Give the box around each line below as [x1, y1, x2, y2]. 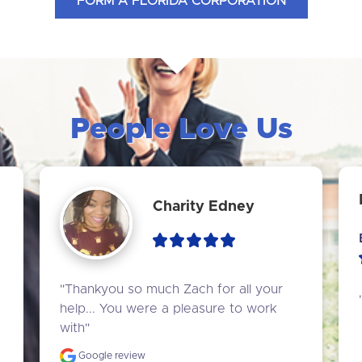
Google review [75, 350, 145, 360]
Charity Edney [152, 200, 255, 215]
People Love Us [69, 115, 293, 144]
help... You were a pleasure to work [59, 301, 276, 315]
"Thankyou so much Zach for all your [59, 282, 283, 296]
